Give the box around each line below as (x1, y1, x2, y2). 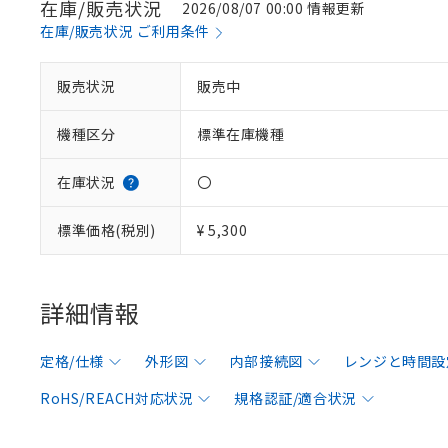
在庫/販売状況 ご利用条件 (40, 21, 210, 41)
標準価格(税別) (57, 220, 156, 240)
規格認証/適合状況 (234, 388, 357, 408)
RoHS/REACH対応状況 (40, 388, 194, 408)
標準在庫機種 (197, 124, 285, 144)
